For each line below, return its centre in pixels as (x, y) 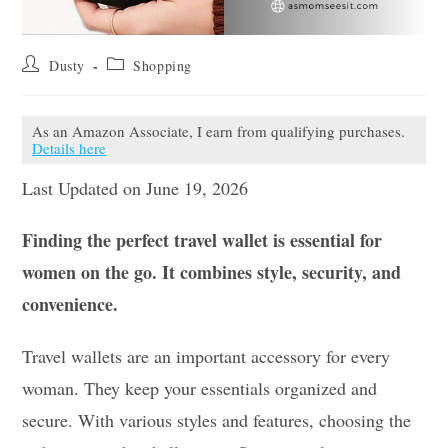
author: (43, 82)
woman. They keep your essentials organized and (200, 387)
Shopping (163, 65)
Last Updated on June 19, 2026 (135, 187)
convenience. (70, 303)
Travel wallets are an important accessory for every (206, 355)
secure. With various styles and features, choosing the (217, 419)
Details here (69, 147)
